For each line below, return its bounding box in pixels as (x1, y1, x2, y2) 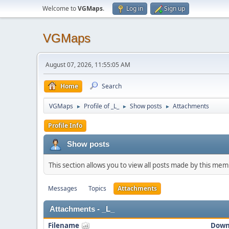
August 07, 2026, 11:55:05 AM (45, 60, 130, 69)
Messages (48, 184, 77, 193)
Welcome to (42, 4, 78, 13)
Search (102, 82, 122, 90)
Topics (88, 184, 106, 193)
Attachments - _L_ (50, 205, 114, 213)
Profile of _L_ (84, 102, 119, 110)
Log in (126, 4, 143, 13)
